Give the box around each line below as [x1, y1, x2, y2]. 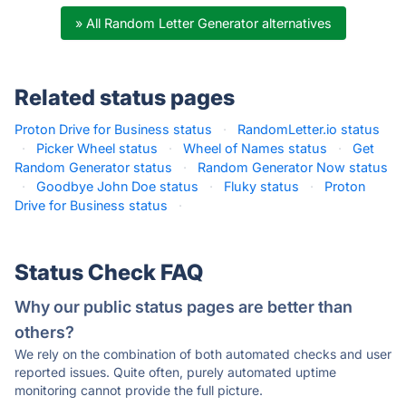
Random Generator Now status [198, 159, 388, 175]
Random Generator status [14, 159, 172, 175]
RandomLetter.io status [237, 121, 380, 137]
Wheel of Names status [183, 140, 327, 156]
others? [14, 323, 74, 342]
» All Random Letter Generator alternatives [74, 15, 332, 31]
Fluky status [224, 179, 299, 194]
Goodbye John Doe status [36, 179, 198, 194]
